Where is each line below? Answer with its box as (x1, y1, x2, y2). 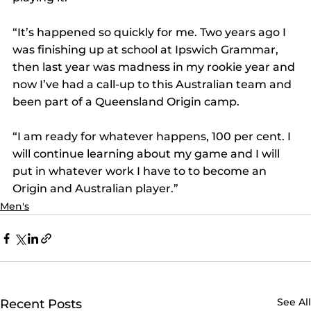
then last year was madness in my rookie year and (12, 60, 298, 74)
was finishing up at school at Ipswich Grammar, (12, 43, 281, 57)
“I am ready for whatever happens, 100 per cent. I (12, 130, 294, 144)
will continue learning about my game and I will (12, 147, 283, 161)
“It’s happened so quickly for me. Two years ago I (12, 26, 289, 40)
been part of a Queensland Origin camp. (12, 95, 239, 109)
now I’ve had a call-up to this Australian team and (12, 78, 294, 92)
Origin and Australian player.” (12, 182, 178, 196)
